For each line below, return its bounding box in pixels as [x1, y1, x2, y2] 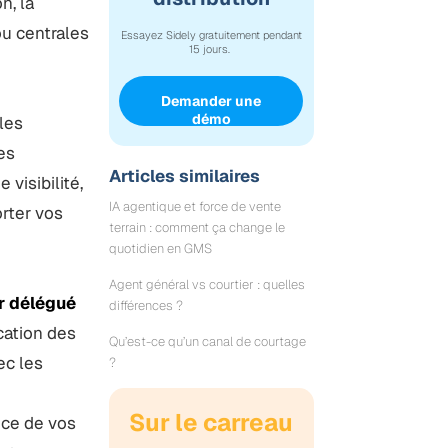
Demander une [161, 92, 262, 111]
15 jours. [189, 42, 234, 57]
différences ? [108, 297, 183, 315]
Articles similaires [108, 165, 260, 188]
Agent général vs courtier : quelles [108, 276, 305, 294]
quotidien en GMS [108, 240, 212, 258]
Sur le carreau [129, 407, 294, 439]
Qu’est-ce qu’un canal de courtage [108, 333, 306, 351]
